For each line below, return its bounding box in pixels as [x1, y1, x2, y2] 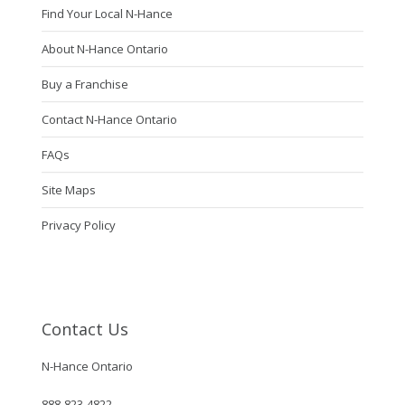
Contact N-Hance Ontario [41, 111, 177, 128]
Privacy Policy [41, 217, 116, 234]
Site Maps [41, 182, 96, 199]
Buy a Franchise [41, 76, 128, 93]
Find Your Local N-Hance [41, 5, 173, 23]
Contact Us [41, 318, 128, 341]
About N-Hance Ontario [41, 41, 168, 58]
